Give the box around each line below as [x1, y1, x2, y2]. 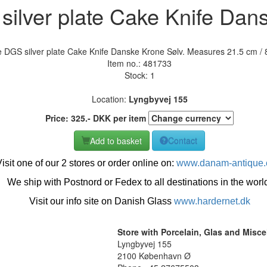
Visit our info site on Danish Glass [29, 195, 174, 206]
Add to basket [90, 134, 142, 147]
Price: [45, 111, 71, 124]
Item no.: [107, 57, 143, 69]
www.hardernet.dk [173, 195, 250, 206]
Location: [91, 92, 129, 105]
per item [111, 111, 148, 124]
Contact [168, 134, 197, 147]
